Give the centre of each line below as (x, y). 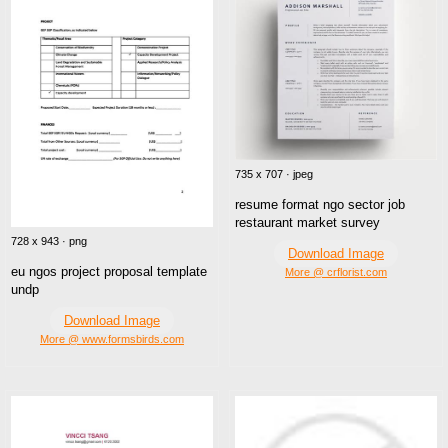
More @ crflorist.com (336, 271)
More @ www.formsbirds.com (112, 339)
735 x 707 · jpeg (274, 173)
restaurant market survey (307, 222)
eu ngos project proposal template (109, 272)
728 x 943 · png (49, 241)
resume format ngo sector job (320, 204)
